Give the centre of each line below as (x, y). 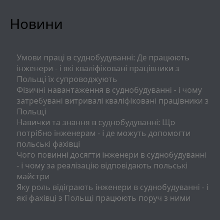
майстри (33, 177)
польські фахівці (48, 144)
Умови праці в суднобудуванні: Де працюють (103, 58)
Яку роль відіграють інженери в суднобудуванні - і (112, 187)
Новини (36, 24)
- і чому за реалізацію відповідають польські (102, 166)
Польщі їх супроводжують (67, 79)
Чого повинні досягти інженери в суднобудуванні (111, 155)
